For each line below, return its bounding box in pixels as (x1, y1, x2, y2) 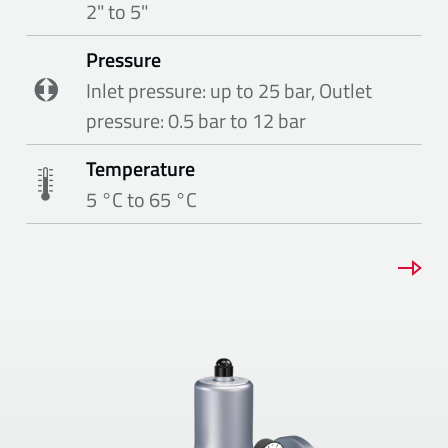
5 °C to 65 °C (86, 183, 198, 215)
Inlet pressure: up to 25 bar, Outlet (86, 74, 373, 106)
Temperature (86, 152, 196, 184)
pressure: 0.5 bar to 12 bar (86, 104, 307, 136)
